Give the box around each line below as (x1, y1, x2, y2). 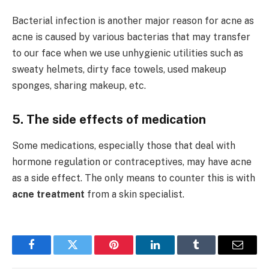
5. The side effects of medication (12, 112, 206, 127)
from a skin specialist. (85, 189, 184, 201)
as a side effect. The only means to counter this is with (12, 172, 255, 184)
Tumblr (195, 248, 228, 259)
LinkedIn (154, 248, 194, 259)
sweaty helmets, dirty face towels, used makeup (12, 64, 226, 76)
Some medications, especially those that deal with (12, 140, 235, 152)
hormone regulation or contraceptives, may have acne (12, 156, 252, 168)
